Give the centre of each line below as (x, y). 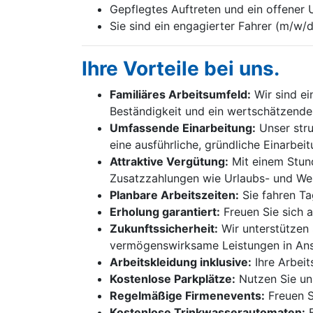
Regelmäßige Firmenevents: (187, 296)
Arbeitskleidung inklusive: (181, 262)
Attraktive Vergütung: (169, 161)
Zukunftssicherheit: (164, 228)
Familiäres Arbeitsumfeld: (180, 94)
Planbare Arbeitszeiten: (174, 195)
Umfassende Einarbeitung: (183, 128)
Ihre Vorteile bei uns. (181, 68)
